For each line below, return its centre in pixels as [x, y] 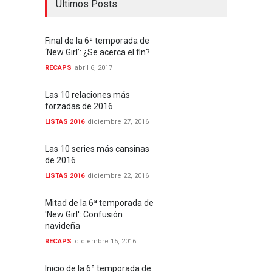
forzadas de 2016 [79, 106]
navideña [63, 226]
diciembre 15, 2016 [105, 241]
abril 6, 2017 [93, 68]
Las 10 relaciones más [87, 95]
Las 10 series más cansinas [97, 149]
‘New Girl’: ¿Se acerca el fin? [97, 52]
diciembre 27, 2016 [118, 122]
